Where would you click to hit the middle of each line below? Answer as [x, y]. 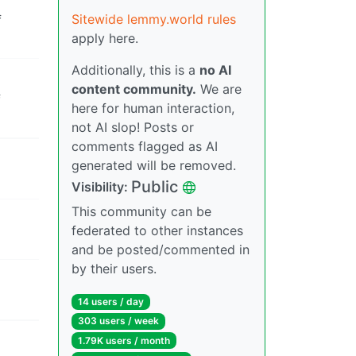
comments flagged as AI [145, 147]
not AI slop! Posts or [133, 128]
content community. [134, 89]
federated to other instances [157, 231]
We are [219, 89]
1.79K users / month [124, 340]
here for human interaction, [153, 108]
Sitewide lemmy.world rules [154, 19]
